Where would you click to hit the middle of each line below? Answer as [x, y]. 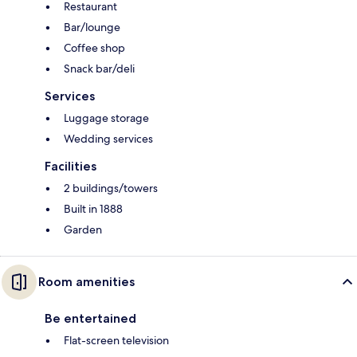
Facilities [71, 167]
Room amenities [86, 282]
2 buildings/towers [111, 188]
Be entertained [90, 319]
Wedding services [108, 139]
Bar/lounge [92, 27]
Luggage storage [106, 118]
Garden [83, 230]
